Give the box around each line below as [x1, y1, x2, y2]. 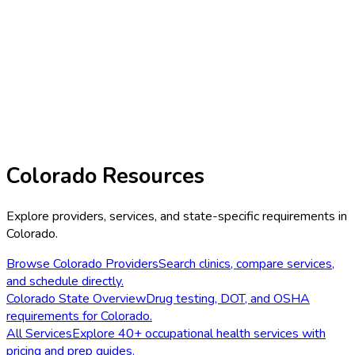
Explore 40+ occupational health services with [72, 325, 326, 343]
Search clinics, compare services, [158, 255, 334, 273]
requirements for [6, 307, 101, 326]
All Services [6, 325, 72, 343]
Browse [6, 255, 53, 273]
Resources [97, 161, 204, 190]
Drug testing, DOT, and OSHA [146, 290, 310, 308]
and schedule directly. [6, 273, 124, 291]
